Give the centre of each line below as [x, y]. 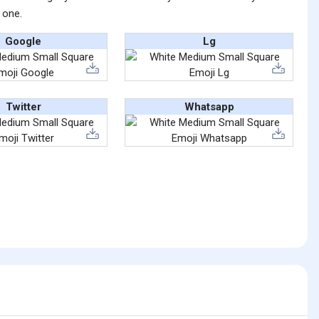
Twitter [23, 106]
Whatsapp [209, 106]
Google [23, 41]
